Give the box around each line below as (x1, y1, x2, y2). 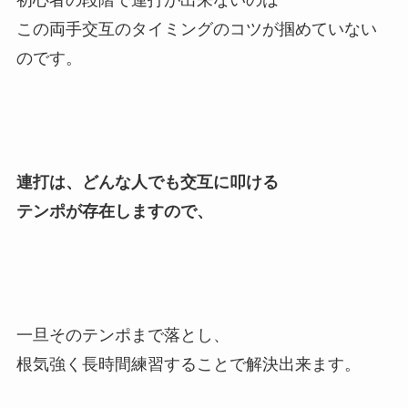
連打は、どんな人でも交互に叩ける (15, 172, 279, 191)
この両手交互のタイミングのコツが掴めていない (15, 20, 377, 39)
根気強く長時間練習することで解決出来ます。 (15, 354, 361, 373)
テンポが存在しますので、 (15, 201, 213, 220)
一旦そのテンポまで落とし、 (15, 325, 229, 344)
